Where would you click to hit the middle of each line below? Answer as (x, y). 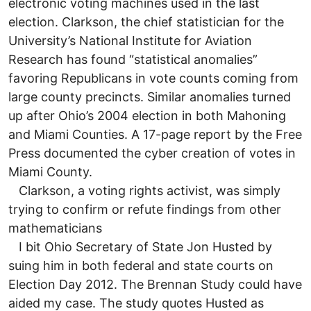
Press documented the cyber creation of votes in (152, 153)
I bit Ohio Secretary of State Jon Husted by (140, 246)
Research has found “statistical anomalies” (133, 59)
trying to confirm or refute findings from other (145, 209)
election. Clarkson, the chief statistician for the (146, 22)
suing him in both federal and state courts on (141, 265)
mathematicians (55, 228)
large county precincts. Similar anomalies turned (150, 96)
